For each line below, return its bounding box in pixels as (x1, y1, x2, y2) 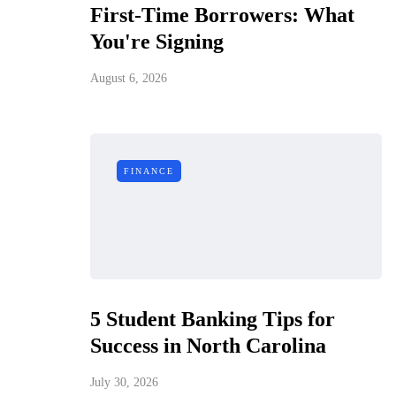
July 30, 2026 (90, 376, 158, 389)
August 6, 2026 (90, 72, 167, 85)
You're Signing (90, 30, 224, 53)
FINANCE (124, 166, 174, 176)
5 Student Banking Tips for (90, 308, 335, 331)
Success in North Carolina (90, 334, 326, 357)
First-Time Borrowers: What (90, 4, 354, 27)
